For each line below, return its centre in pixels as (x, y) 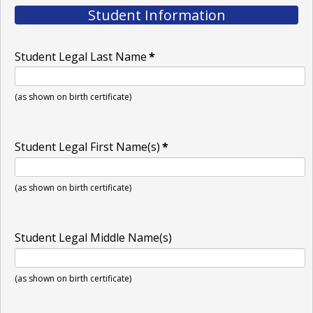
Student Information (156, 15)
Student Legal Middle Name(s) (93, 238)
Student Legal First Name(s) (87, 147)
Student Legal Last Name (81, 56)
